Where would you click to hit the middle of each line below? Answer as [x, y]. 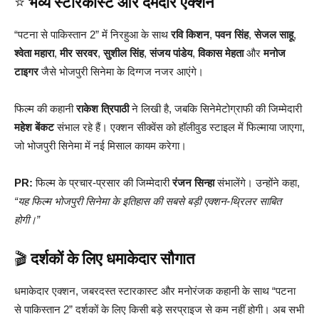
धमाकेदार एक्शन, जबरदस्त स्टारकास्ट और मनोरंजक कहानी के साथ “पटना [155, 291]
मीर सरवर [79, 53]
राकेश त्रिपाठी [103, 109]
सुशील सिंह [124, 53]
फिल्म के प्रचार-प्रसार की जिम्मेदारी [103, 183]
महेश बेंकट [34, 127]
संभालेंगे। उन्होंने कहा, [257, 183]
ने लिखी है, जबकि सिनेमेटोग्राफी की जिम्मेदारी [215, 109]
